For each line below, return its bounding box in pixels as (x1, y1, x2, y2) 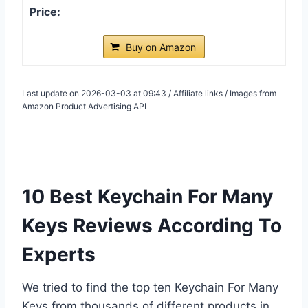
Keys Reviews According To (22, 213, 282, 237)
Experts (22, 242, 96, 266)
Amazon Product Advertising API (22, 100, 146, 111)
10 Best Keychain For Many (22, 184, 273, 208)
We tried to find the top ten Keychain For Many (22, 280, 278, 294)
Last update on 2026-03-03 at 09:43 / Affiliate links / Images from (22, 87, 276, 98)
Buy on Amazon (126, 41, 196, 53)
